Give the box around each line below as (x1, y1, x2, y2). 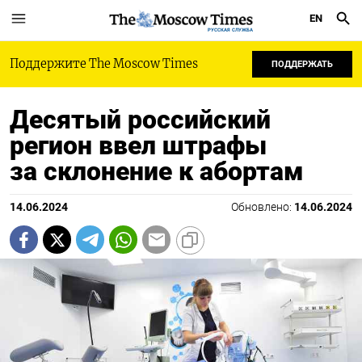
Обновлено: (231, 200, 294, 214)
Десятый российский (10, 104, 271, 135)
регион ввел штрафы (10, 130, 267, 161)
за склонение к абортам (10, 156, 304, 187)
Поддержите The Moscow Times (10, 57, 198, 71)
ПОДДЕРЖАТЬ (271, 59, 333, 69)
